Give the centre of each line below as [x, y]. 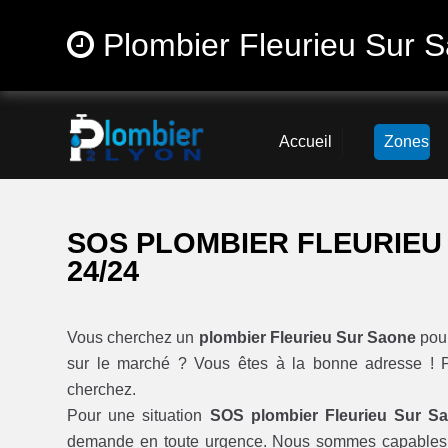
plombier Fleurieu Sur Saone [307, 338]
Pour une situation [138, 416]
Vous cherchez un [133, 338]
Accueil [305, 142]
